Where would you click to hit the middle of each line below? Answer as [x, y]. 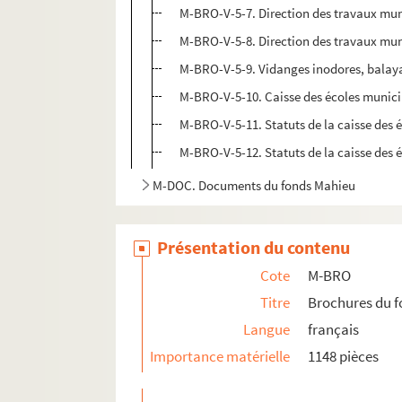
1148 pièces [344, 357]
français [334, 330]
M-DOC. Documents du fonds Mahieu [254, 186]
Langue [267, 330]
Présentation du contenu [254, 248]
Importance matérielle [220, 357]
